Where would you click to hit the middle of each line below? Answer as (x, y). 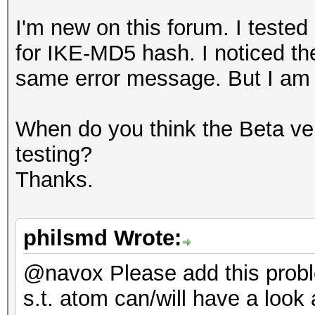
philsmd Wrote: (102, 238)
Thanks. (54, 180)
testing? (54, 154)
